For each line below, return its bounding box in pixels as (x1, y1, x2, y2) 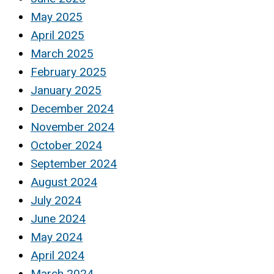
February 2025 (31, 65, 106, 80)
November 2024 (31, 120, 114, 135)
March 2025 (31, 46, 94, 61)
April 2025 (31, 28, 84, 43)
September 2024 (31, 157, 117, 171)
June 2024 (31, 212, 86, 226)
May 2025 (31, 10, 83, 24)
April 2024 (31, 248, 84, 263)
